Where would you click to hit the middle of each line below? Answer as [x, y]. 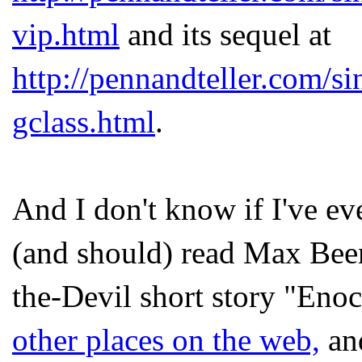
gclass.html [84, 122]
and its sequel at [225, 34]
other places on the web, [166, 340]
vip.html [66, 34]
